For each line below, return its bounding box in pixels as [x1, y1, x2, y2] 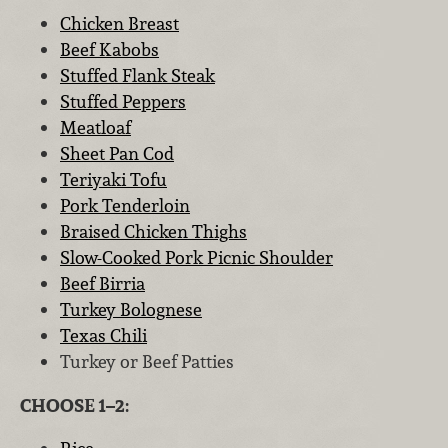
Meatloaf [60, 116, 131, 140]
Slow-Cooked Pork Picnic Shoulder [60, 246, 333, 270]
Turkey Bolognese [60, 298, 202, 322]
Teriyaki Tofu [60, 168, 167, 192]
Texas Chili [60, 324, 147, 348]
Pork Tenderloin [60, 194, 190, 218]
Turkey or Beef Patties [60, 350, 234, 374]
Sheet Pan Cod [60, 142, 174, 166]
